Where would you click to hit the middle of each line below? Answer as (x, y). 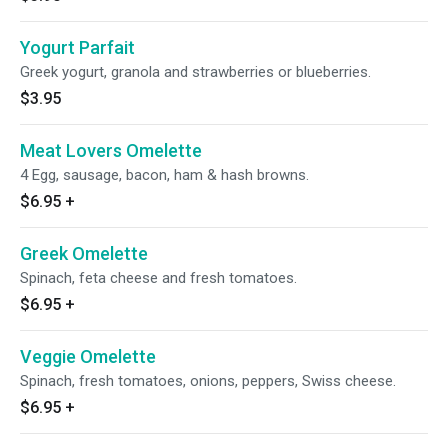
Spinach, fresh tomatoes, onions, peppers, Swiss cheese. (208, 381)
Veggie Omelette (88, 356)
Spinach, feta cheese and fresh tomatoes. (158, 278)
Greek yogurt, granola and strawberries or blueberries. (195, 72)
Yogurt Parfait (77, 47)
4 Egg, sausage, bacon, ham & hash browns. (164, 175)
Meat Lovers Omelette (111, 150)
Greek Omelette (84, 253)
